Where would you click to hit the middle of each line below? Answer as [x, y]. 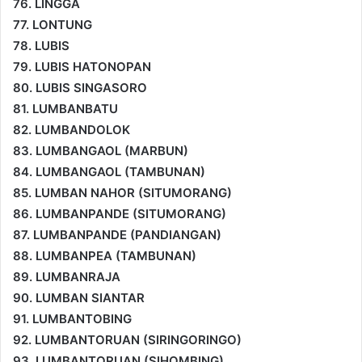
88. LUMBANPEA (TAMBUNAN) [105, 255]
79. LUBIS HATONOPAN [82, 66]
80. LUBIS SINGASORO [80, 87]
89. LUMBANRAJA [67, 276]
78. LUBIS [41, 45]
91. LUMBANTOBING [72, 318]
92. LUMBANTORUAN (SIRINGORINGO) [127, 339]
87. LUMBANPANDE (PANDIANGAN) [117, 234]
